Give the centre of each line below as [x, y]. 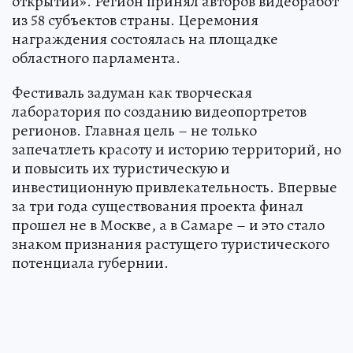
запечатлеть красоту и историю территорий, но [176, 150]
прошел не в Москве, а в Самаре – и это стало [168, 225]
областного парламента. [96, 58]
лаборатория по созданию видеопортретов [159, 112]
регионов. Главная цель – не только [134, 131]
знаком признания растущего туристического [171, 244]
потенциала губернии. [90, 263]
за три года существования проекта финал [158, 206]
